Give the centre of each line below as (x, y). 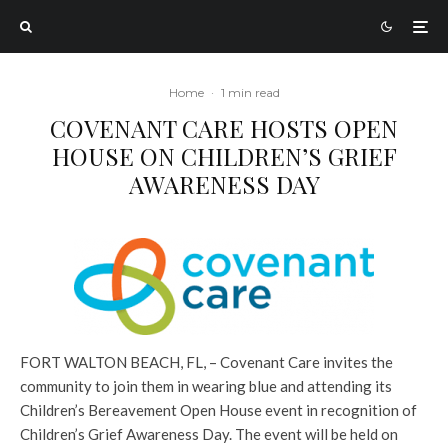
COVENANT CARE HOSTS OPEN (224, 128)
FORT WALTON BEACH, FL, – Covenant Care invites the (206, 362)
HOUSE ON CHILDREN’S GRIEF (224, 156)
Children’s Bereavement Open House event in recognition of (218, 410)
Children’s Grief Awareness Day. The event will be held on (209, 434)
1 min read (250, 92)
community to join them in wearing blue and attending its (206, 386)
